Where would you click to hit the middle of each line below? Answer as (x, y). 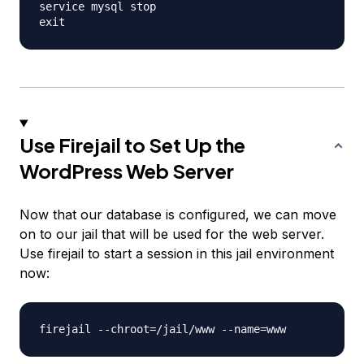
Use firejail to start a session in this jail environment (177, 254)
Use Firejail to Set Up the (132, 145)
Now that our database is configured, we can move (178, 215)
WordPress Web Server (127, 171)
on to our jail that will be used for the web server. (172, 234)
